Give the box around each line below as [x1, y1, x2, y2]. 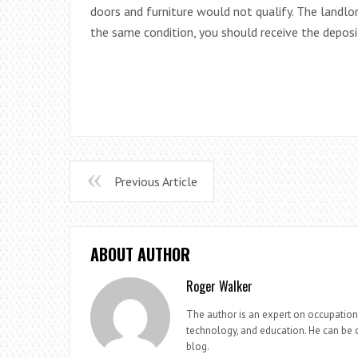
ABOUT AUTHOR [90, 242, 190, 266]
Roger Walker [186, 276, 253, 296]
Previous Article [114, 173, 197, 189]
